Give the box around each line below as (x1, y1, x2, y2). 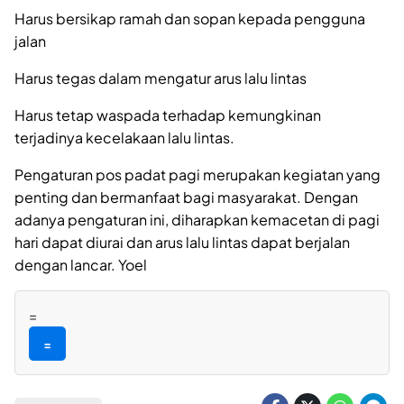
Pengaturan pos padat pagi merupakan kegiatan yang (14, 164, 381, 184)
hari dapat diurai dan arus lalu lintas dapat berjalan (14, 232, 350, 252)
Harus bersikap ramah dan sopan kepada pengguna (14, 8, 365, 28)
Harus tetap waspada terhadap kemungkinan (14, 105, 321, 124)
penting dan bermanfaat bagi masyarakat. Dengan (14, 187, 358, 207)
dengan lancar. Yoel (14, 254, 147, 274)
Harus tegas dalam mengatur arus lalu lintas (14, 68, 307, 87)
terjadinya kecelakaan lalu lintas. (14, 127, 234, 147)
